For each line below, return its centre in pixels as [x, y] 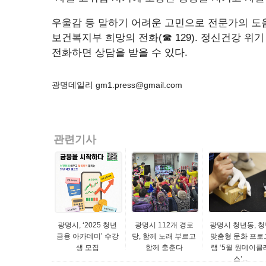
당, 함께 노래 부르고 [164, 236]
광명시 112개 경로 [164, 225]
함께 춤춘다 [164, 248]
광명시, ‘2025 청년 [87, 225]
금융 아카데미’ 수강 [87, 236]
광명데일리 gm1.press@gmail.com [117, 85]
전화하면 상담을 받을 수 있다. [120, 53]
